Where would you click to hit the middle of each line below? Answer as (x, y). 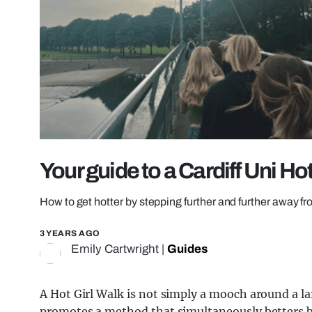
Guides (187, 249)
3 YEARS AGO (70, 234)
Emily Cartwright (115, 249)
